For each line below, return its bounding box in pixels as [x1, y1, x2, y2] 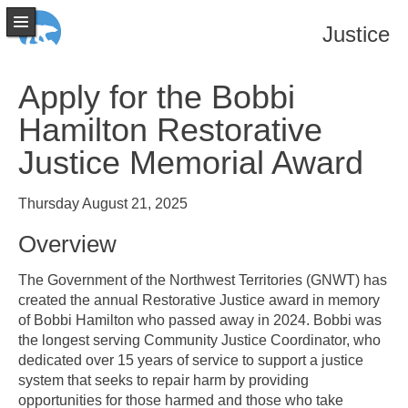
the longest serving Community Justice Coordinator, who [18, 332, 381, 348]
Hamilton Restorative [18, 111, 322, 148]
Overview [18, 230, 117, 258]
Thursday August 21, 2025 [18, 196, 188, 211]
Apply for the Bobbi [18, 78, 295, 116]
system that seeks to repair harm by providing [18, 372, 309, 388]
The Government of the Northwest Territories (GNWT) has [18, 272, 387, 288]
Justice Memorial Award [18, 144, 363, 181]
